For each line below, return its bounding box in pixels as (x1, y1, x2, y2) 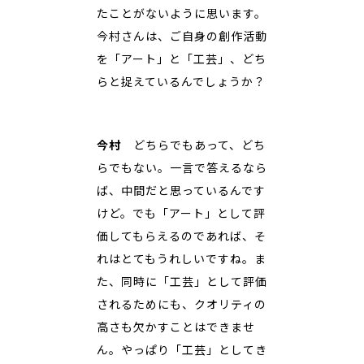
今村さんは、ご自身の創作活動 (97, 28, 267, 44)
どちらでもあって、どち (133, 136, 266, 153)
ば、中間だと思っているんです (97, 182, 266, 198)
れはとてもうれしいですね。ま (97, 250, 266, 266)
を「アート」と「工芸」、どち (97, 50, 266, 67)
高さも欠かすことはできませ (97, 318, 255, 335)
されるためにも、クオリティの (97, 296, 266, 312)
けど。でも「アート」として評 (97, 205, 266, 221)
